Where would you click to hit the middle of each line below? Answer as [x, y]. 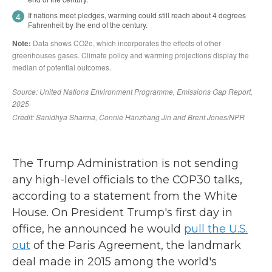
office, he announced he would [98, 229]
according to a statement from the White [125, 196]
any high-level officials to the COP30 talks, [127, 180]
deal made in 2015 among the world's [114, 262]
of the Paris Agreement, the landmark [136, 245]
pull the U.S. [216, 229]
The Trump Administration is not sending [125, 163]
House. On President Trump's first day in [122, 212]
